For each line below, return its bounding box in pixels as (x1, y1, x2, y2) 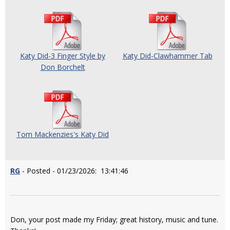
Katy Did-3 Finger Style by (20, 51, 105, 61)
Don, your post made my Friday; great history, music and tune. (10, 215, 218, 225)
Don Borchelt (40, 62, 85, 72)
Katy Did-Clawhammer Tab (122, 51, 213, 61)
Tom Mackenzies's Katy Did (16, 129, 109, 140)
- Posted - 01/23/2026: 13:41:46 (20, 166, 128, 176)
